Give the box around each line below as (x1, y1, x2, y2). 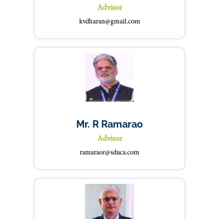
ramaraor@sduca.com (80, 150, 139, 156)
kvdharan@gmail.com (79, 19, 140, 25)
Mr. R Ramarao (76, 118, 143, 130)
